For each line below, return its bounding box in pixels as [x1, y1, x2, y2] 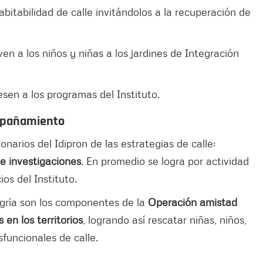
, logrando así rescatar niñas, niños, [83, 213, 247, 226]
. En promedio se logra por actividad [81, 154, 249, 167]
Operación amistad [148, 195, 237, 208]
